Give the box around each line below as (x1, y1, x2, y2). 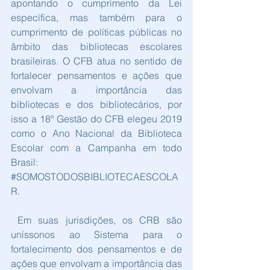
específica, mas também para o (11, 11, 182, 24)
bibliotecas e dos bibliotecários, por (11, 98, 182, 111)
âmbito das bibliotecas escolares (11, 40, 182, 53)
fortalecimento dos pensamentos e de (11, 243, 182, 256)
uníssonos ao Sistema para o (11, 228, 182, 241)
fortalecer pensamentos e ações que (11, 69, 182, 82)
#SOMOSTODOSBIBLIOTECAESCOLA (11, 171, 178, 183)
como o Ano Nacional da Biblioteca (11, 127, 182, 140)
